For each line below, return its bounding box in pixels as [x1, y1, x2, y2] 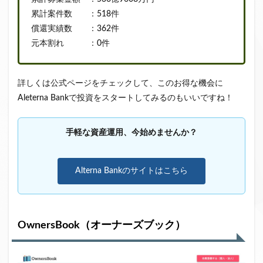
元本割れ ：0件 [31, 39, 110, 48]
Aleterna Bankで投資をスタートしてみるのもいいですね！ [18, 94, 233, 103]
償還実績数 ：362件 [31, 25, 119, 33]
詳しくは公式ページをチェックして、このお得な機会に [18, 79, 223, 88]
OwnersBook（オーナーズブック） [18, 220, 186, 231]
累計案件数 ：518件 [31, 10, 119, 19]
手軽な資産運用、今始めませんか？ [66, 129, 197, 137]
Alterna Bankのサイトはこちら [75, 167, 188, 176]
